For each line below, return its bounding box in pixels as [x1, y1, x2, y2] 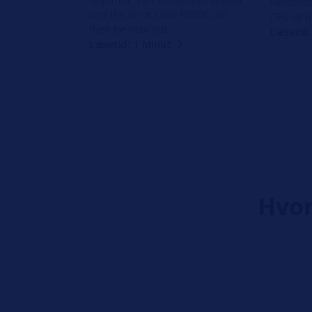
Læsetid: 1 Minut [89, 37, 171, 51]
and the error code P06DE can [89, 7, 229, 21]
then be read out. [89, 22, 171, 36]
